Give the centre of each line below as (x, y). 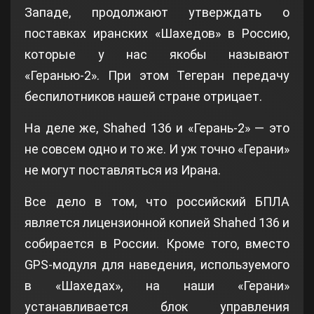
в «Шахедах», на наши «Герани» (157, 285)
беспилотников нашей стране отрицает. (143, 96)
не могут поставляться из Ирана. (123, 170)
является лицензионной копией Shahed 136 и (157, 222)
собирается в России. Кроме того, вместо (157, 243)
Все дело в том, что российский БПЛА (157, 201)
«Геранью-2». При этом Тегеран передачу (157, 75)
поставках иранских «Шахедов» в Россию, (157, 33)
